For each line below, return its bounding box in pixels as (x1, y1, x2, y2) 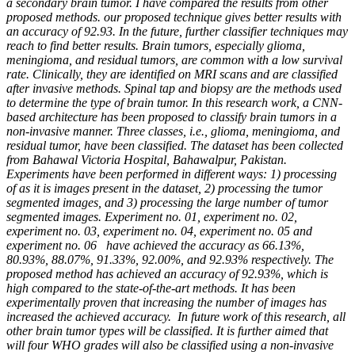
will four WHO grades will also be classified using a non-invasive (6, 338, 334, 353)
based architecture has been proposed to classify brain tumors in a (6, 110, 337, 124)
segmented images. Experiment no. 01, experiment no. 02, (6, 210, 297, 224)
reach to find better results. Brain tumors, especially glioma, (6, 39, 305, 53)
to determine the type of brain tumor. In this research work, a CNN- (6, 96, 342, 110)
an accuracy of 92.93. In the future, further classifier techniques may (6, 25, 348, 39)
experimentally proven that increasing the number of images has (6, 296, 326, 310)
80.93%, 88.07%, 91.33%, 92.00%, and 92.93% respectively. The (6, 253, 334, 267)
